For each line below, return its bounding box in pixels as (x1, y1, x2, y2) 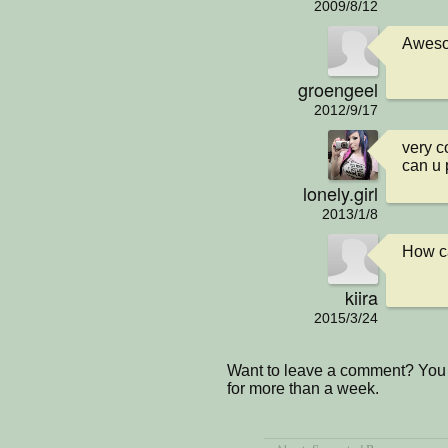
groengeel (298, 75, 378, 102)
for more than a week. (227, 379, 379, 397)
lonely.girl (303, 179, 378, 206)
